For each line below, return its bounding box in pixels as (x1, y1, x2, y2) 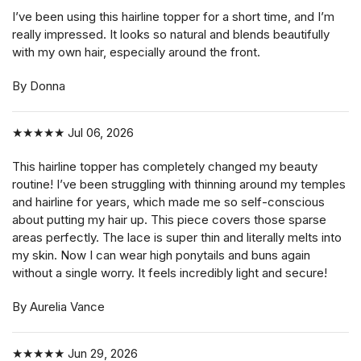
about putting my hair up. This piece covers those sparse (12, 212, 326, 228)
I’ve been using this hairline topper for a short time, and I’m (12, 9, 334, 25)
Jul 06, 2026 (64, 125, 134, 141)
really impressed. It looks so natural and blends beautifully (12, 27, 330, 43)
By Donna (12, 78, 65, 94)
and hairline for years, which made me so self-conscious (12, 194, 325, 210)
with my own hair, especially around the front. (12, 44, 260, 60)
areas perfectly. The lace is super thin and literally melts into (12, 230, 342, 246)
